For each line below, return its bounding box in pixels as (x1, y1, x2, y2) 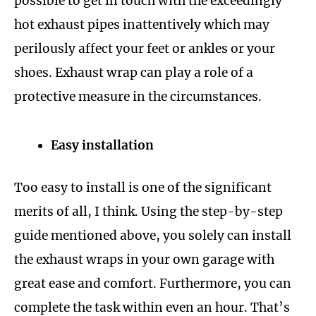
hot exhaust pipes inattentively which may (14, 17, 269, 33)
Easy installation (50, 138, 154, 153)
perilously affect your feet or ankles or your (14, 41, 275, 57)
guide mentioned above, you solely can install (14, 227, 291, 243)
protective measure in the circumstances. (14, 89, 262, 105)
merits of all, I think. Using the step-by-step (14, 203, 283, 219)
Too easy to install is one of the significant (14, 179, 272, 195)
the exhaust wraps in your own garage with (14, 251, 274, 267)
